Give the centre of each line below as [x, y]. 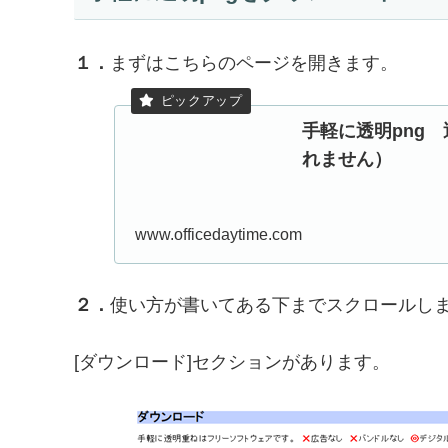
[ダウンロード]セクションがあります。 [232, 362]
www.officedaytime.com [218, 235]
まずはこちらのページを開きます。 [254, 63]
